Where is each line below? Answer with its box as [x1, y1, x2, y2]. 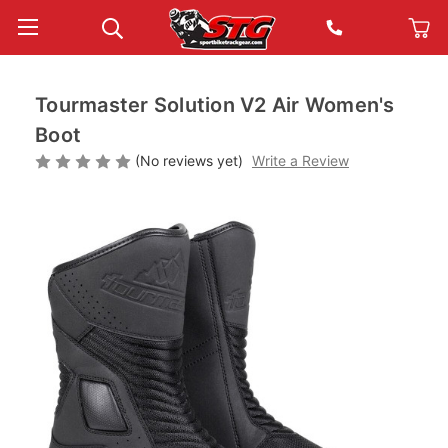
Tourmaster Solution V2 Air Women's [35, 93, 395, 117]
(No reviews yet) [135, 152, 243, 169]
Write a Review [251, 152, 349, 169]
